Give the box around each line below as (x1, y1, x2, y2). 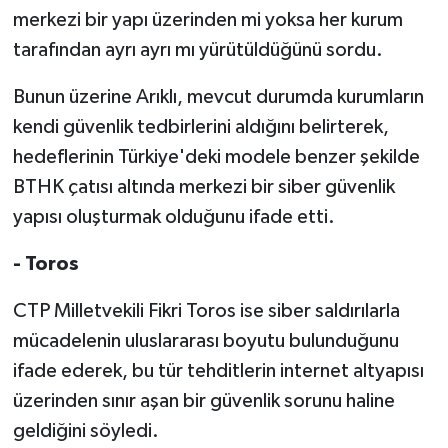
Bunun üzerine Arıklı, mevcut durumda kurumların (12, 86, 424, 107)
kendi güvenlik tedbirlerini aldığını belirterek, (12, 116, 389, 137)
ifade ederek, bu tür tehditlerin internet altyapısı (12, 360, 424, 381)
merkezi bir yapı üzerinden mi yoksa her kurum (12, 9, 403, 30)
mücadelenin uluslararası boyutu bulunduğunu (12, 330, 399, 351)
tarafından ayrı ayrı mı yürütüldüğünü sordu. (12, 39, 383, 60)
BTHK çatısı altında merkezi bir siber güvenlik (12, 176, 395, 197)
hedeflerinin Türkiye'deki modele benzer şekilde (12, 146, 420, 167)
